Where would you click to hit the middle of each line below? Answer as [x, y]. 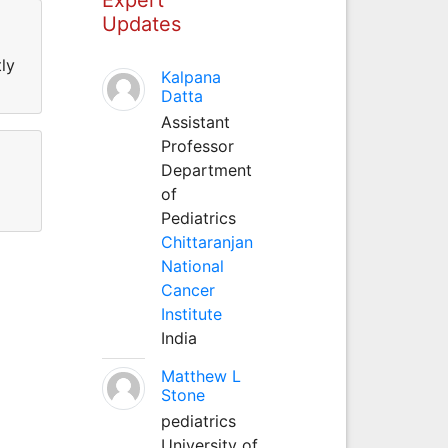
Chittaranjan [206, 241]
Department [206, 169]
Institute [191, 313]
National [192, 265]
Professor [197, 145]
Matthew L [200, 375]
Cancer [187, 289]
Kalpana [190, 76]
